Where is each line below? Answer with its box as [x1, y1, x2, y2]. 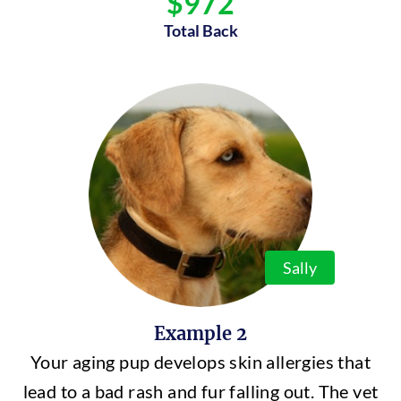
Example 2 [154, 322, 247, 345]
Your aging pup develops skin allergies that [30, 351, 371, 372]
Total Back [163, 21, 238, 40]
